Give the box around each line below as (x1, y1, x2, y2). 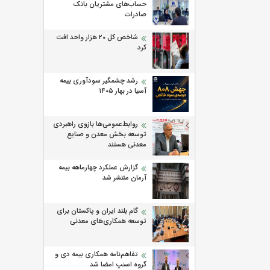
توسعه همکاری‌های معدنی (70, 216, 146, 227)
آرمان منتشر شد (102, 172, 146, 184)
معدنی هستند (108, 139, 146, 151)
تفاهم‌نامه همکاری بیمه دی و (55, 249, 138, 260)
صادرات (125, 9, 146, 20)
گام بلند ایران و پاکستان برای (57, 206, 138, 217)
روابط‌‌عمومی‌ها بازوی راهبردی (53, 119, 138, 130)
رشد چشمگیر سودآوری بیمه (60, 75, 138, 87)
